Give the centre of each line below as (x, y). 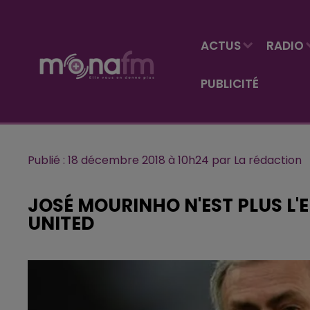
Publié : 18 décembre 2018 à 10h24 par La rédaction (165, 160)
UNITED (61, 224)
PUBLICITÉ (230, 83)
